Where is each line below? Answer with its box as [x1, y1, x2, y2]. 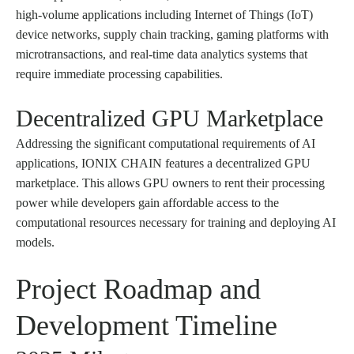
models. [16, 235, 55, 250]
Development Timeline [16, 310, 277, 342]
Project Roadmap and [16, 273, 261, 306]
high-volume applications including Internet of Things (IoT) [16, 8, 313, 22]
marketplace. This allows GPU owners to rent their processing [16, 176, 325, 190]
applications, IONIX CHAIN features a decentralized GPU [16, 156, 311, 171]
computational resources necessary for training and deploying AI [16, 216, 336, 230]
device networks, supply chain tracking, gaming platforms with [16, 28, 329, 42]
